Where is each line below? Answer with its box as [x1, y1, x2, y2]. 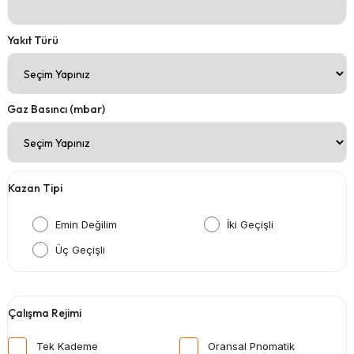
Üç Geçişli [55, 243, 105, 256]
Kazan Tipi [8, 180, 62, 195]
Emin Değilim [55, 217, 117, 231]
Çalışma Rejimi [8, 305, 81, 320]
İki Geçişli [227, 217, 274, 231]
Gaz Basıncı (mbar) [7, 101, 105, 116]
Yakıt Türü [7, 32, 58, 47]
